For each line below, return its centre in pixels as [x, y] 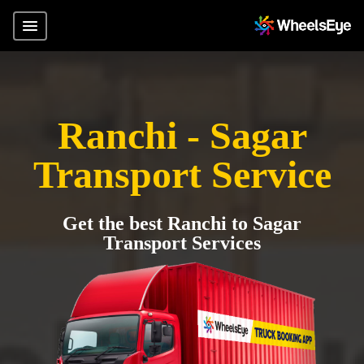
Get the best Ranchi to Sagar [182, 223]
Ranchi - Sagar [182, 135]
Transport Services [182, 243]
